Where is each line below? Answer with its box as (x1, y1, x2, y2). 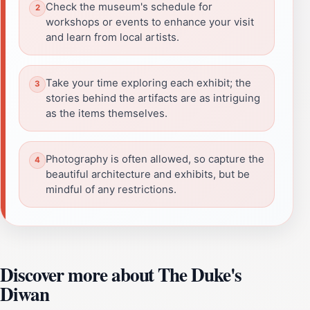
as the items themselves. (46, 107, 167, 120)
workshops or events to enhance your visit (46, 15, 254, 28)
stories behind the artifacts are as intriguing (46, 91, 260, 104)
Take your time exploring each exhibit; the (46, 76, 251, 89)
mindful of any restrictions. (46, 183, 176, 196)
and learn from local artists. (46, 30, 179, 44)
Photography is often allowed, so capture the (46, 152, 264, 165)
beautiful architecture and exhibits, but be (46, 167, 250, 181)
